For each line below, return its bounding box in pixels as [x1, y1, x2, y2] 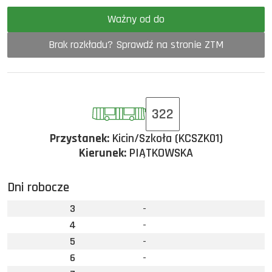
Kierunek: [79, 145, 126, 161]
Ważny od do [154, 12, 165, 26]
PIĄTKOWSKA [126, 145, 193, 161]
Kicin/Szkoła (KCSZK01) [109, 131, 223, 146]
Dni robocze [7, 179, 69, 196]
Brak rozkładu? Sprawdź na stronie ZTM [49, 38, 223, 52]
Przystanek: [49, 131, 109, 146]
